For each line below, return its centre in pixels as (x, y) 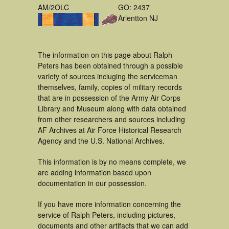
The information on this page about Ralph (105, 55)
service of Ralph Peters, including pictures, (107, 215)
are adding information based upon (95, 172)
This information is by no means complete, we (112, 162)
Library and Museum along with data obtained (112, 108)
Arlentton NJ (138, 18)
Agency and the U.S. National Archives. (101, 141)
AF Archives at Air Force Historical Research (110, 130)
